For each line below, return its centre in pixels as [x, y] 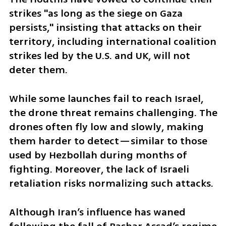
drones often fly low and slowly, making [106, 127]
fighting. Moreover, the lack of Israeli [99, 169]
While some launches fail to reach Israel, [106, 99]
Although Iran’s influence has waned [97, 212]
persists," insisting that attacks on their [105, 28]
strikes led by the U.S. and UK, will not [99, 56]
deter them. [38, 70]
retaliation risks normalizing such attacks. [111, 184]
